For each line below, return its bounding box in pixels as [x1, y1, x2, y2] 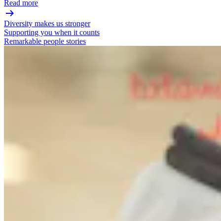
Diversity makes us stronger [4, 19, 90, 28]
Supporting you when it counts [4, 28, 100, 37]
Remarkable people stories [4, 37, 86, 46]
